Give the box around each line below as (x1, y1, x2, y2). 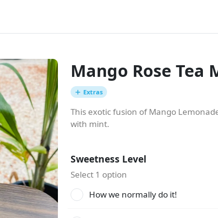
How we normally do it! (89, 189, 177, 200)
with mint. (70, 118, 109, 130)
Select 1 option (70, 169, 127, 181)
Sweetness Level (70, 153, 146, 166)
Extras (83, 88, 103, 97)
